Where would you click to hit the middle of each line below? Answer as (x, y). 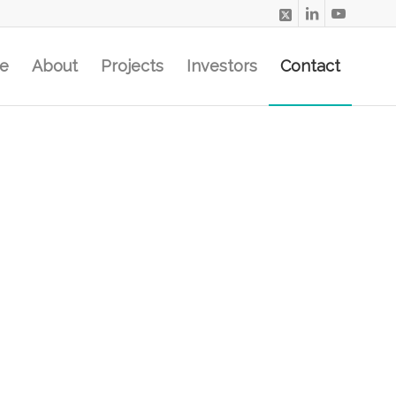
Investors (222, 66)
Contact (310, 66)
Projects (132, 66)
